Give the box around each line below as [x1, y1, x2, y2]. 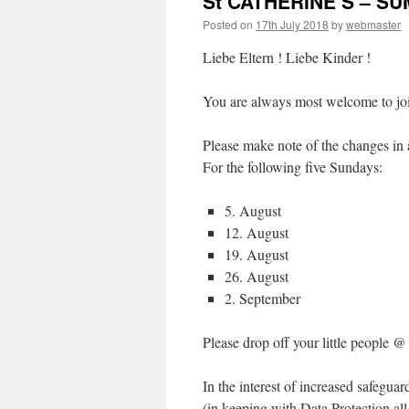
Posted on [203, 16, 253, 32]
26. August [225, 267, 288, 286]
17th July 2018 [256, 16, 329, 32]
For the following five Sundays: [203, 157, 383, 176]
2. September [225, 288, 300, 308]
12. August [225, 223, 288, 242]
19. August [225, 245, 288, 264]
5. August [225, 201, 281, 220]
